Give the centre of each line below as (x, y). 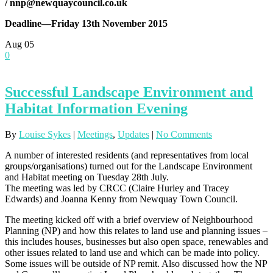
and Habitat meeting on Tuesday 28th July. (87, 177)
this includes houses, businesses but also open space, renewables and (136, 242)
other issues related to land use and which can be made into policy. (132, 253)
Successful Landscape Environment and (129, 92)
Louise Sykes (45, 135)
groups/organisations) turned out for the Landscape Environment (129, 166)
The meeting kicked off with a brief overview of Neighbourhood (129, 220)
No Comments (184, 135)
